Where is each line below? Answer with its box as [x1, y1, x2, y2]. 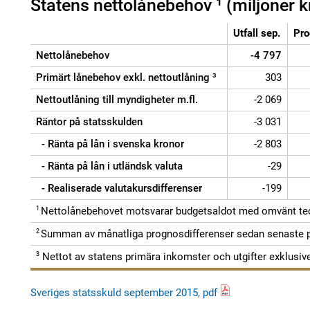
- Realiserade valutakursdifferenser [36, 182, 202, 194]
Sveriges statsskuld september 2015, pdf [30, 286, 217, 299]
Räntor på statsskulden [36, 116, 143, 128]
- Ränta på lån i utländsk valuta [36, 160, 183, 172]
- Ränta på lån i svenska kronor [36, 138, 184, 150]
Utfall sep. [233, 27, 280, 39]
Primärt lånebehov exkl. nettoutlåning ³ [36, 71, 217, 84]
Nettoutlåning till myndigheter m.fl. [36, 93, 198, 106]
